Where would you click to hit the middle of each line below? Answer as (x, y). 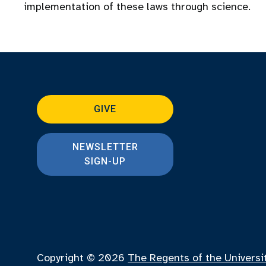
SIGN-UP (105, 161)
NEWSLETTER (105, 147)
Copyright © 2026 (83, 258)
